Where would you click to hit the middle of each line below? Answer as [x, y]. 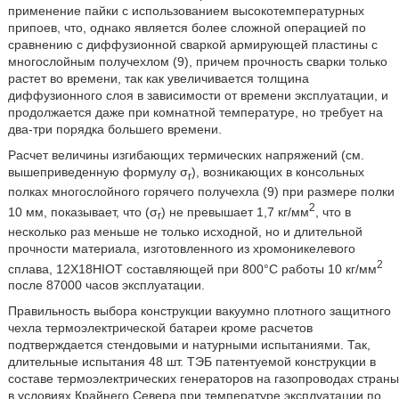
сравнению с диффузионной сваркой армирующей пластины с [192, 45]
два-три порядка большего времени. [114, 130]
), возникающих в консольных [277, 172]
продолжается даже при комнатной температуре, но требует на [195, 113]
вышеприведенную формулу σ [98, 172]
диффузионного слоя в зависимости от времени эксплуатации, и [198, 96]
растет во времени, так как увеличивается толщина [158, 79]
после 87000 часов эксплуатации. [106, 285]
